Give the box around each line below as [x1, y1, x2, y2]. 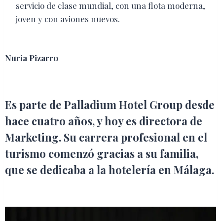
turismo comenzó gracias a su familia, [5, 146, 198, 161]
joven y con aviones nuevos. [16, 13, 120, 24]
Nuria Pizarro [5, 52, 58, 63]
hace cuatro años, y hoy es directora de [5, 113, 202, 128]
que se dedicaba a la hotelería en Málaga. [5, 162, 214, 177]
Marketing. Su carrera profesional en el [5, 129, 207, 145]
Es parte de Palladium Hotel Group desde [5, 97, 215, 112]
